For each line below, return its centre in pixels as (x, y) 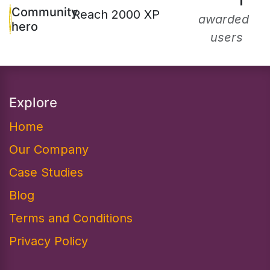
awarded (223, 19)
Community (45, 12)
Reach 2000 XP (116, 14)
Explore (33, 102)
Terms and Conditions (71, 218)
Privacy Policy (49, 241)
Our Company (49, 149)
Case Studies (46, 172)
